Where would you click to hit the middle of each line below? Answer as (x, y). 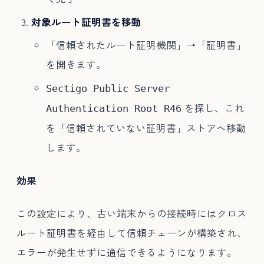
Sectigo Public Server (108, 88)
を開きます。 (76, 65)
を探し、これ (213, 108)
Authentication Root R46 (113, 108)
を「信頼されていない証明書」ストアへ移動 (146, 128)
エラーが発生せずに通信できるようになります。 (127, 252)
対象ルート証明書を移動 (86, 22)
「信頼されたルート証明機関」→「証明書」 (146, 45)
